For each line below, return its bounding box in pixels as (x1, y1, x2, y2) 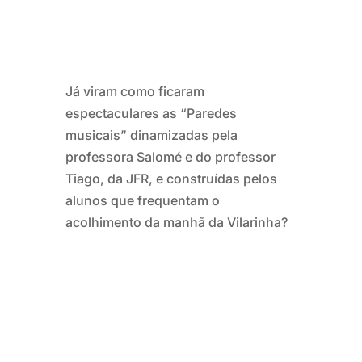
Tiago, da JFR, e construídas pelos (65, 170, 277, 187)
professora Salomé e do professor (65, 149, 276, 165)
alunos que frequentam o (65, 192, 220, 208)
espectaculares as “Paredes (65, 105, 237, 121)
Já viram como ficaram (65, 83, 204, 99)
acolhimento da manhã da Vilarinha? (65, 214, 288, 230)
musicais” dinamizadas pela (65, 127, 238, 143)
